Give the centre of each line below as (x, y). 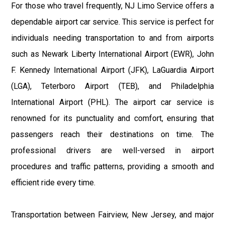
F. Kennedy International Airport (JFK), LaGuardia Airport (113, 70)
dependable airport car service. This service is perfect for (113, 22)
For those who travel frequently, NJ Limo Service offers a (113, 6)
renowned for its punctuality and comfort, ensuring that (113, 119)
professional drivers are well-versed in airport (113, 151)
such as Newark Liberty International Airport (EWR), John (113, 54)
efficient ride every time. (53, 183)
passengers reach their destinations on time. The (113, 135)
